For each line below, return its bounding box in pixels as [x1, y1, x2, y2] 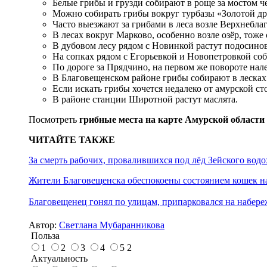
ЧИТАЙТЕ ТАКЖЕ [29, 134, 115, 145]
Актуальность [29, 253, 88, 264]
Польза [29, 231, 60, 241]
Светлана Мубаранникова [59, 220, 164, 231]
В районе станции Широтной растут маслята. [52, 94, 238, 104]
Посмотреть [29, 114, 79, 125]
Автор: [29, 220, 59, 231]
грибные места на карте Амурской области [79, 114, 265, 125]
